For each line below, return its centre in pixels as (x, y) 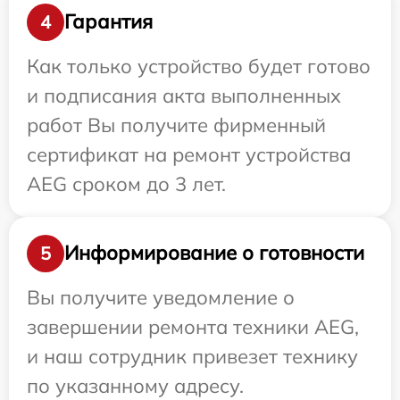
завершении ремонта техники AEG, (193, 326)
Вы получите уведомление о (161, 297)
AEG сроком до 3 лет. (126, 183)
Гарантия (108, 22)
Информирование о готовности (214, 253)
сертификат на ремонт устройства (189, 154)
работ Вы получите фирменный (176, 125)
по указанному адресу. (135, 385)
